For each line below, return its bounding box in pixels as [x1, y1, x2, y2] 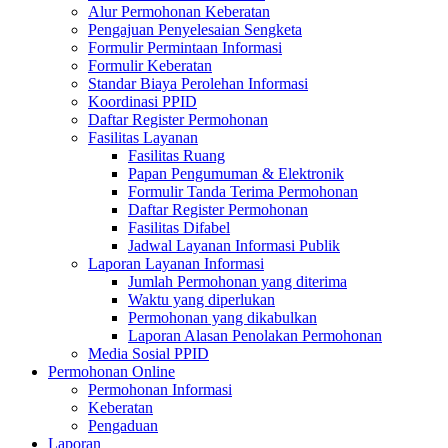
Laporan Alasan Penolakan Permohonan [128, 327, 382, 344]
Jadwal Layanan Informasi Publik [128, 237, 340, 254]
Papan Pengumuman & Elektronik [128, 165, 344, 182]
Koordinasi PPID [88, 93, 197, 110]
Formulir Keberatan [88, 57, 212, 74]
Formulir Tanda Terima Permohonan [128, 183, 358, 200]
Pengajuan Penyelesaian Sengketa [88, 21, 302, 38]
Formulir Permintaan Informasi [88, 39, 282, 56]
